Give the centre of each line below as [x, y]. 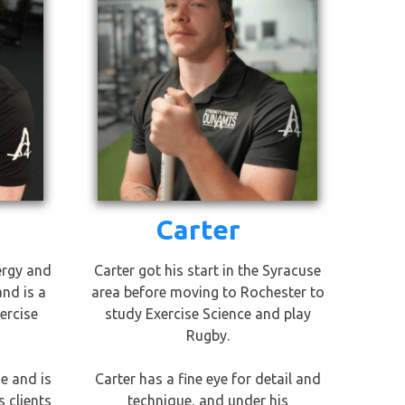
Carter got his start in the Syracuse [208, 270]
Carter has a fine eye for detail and [207, 379]
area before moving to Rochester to [207, 292]
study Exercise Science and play [207, 314]
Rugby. [207, 335]
